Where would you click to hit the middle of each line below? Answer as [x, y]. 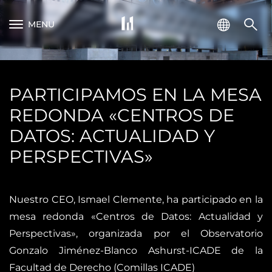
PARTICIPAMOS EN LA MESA [135, 94]
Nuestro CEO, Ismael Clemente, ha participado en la [136, 199]
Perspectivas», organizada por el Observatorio [136, 233]
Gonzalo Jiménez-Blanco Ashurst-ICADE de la [136, 250]
